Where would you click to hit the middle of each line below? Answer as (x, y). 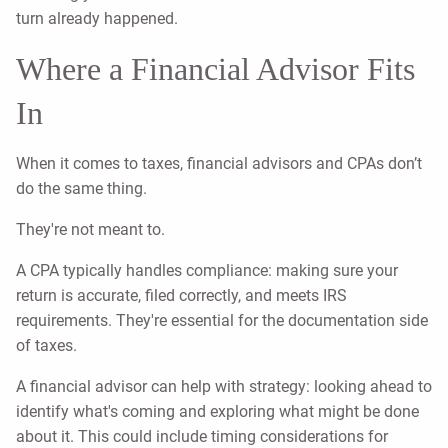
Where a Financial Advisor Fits (215, 69)
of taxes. (46, 346)
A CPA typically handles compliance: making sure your (207, 271)
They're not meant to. (90, 230)
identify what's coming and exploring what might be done (217, 412)
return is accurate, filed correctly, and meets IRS (181, 296)
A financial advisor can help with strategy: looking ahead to (224, 387)
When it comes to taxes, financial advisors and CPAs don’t (219, 164)
